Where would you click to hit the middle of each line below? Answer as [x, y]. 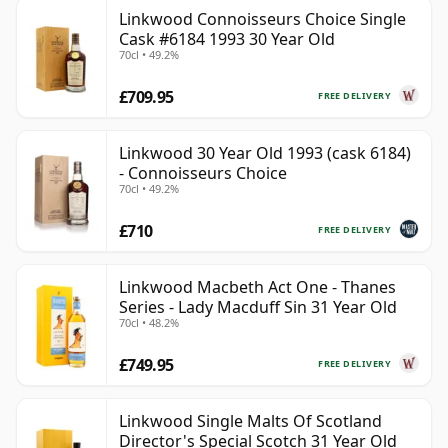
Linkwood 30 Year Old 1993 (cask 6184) [265, 153]
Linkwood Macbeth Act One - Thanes [257, 287]
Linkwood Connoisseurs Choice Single [262, 19]
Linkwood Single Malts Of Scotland [250, 421]
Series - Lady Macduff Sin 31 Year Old [258, 307]
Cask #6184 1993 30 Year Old [227, 39]
